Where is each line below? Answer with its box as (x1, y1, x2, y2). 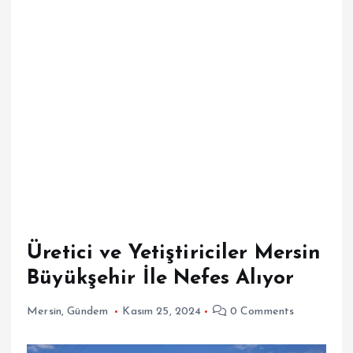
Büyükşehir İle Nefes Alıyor (27, 267, 294, 289)
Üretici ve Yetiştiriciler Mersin (27, 242, 321, 264)
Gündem (67, 305, 109, 318)
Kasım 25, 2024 (122, 305, 202, 318)
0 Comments (226, 305, 295, 318)
